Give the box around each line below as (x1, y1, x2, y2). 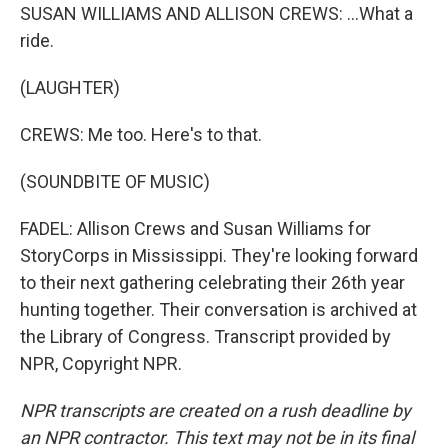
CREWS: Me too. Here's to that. (20, 124, 262, 145)
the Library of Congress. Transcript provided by (20, 326, 391, 347)
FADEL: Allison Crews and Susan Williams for (20, 218, 371, 239)
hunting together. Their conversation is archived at (20, 299, 417, 320)
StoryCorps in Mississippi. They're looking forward (20, 245, 418, 266)
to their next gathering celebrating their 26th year (20, 272, 405, 293)
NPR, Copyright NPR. (20, 353, 182, 374)
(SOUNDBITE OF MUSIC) (20, 171, 210, 192)
